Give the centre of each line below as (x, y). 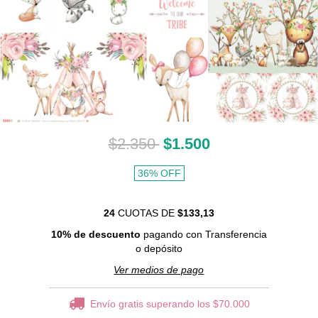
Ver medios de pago (159, 270)
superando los (179, 304)
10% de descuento (95, 235)
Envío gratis (116, 304)
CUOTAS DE (146, 213)
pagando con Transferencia (203, 235)
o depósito (159, 249)
